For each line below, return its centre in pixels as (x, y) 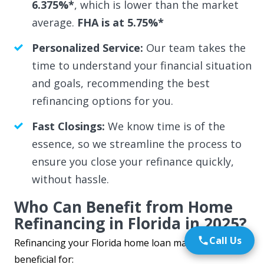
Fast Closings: (68, 126)
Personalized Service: (87, 47)
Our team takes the (194, 47)
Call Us (225, 240)
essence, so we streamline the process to (136, 143)
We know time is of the (165, 126)
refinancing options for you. (102, 100)
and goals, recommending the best (121, 83)
